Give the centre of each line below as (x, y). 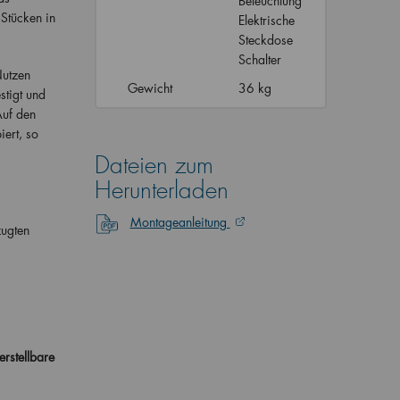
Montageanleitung (180, 222)
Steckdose (265, 40)
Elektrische (266, 20)
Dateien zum (154, 166)
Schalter (261, 59)
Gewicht (150, 88)
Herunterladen (161, 191)
